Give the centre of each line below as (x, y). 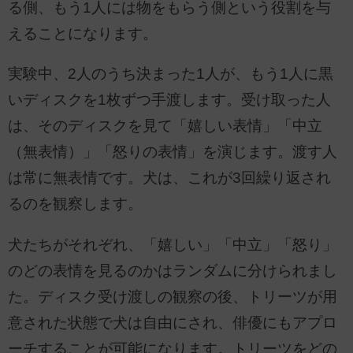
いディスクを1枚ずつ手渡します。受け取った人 (169, 100)
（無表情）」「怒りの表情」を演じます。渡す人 (173, 152)
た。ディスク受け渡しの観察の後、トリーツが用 (173, 296)
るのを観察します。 (75, 204)
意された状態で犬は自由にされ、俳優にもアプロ (173, 322)
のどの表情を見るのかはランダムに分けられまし (173, 270)
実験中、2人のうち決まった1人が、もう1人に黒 (171, 74)
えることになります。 (83, 33)
